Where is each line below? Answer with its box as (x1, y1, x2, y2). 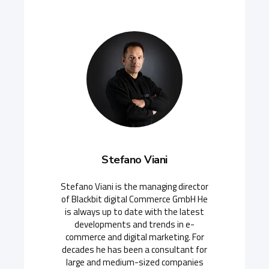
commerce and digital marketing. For (65, 230, 204, 244)
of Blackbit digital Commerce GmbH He (61, 192, 208, 207)
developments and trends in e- (74, 217, 195, 232)
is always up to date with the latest (65, 205, 204, 219)
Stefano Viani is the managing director (61, 180, 208, 194)
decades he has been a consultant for (62, 243, 207, 257)
